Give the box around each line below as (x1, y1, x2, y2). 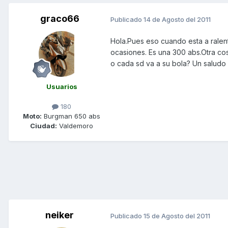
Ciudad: (30, 122, 57, 130)
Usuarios (46, 82, 77, 91)
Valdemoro (57, 122, 93, 130)
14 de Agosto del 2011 (144, 15, 211, 23)
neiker (45, 210, 74, 221)
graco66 (40, 13, 79, 24)
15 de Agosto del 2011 (144, 211, 210, 220)
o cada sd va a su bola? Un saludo (110, 59, 226, 68)
